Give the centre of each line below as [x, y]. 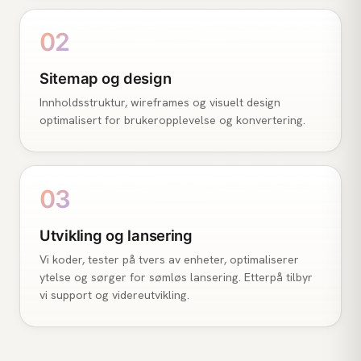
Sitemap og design [106, 79]
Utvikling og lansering [116, 235]
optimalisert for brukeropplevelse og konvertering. [172, 120]
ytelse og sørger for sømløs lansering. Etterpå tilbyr [176, 277]
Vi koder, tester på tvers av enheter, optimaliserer [169, 259]
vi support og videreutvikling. [114, 295]
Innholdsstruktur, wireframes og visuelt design [160, 103]
